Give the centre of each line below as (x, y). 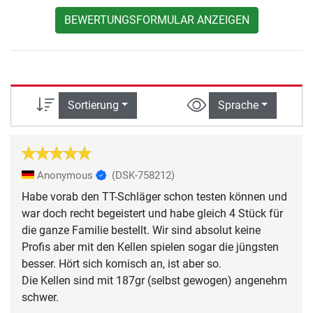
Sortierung (93, 105)
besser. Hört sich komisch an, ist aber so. (122, 263)
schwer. (40, 297)
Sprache (238, 105)
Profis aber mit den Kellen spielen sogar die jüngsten (150, 247)
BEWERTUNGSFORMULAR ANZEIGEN (156, 20)
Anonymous (65, 175)
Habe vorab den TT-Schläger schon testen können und (154, 196)
